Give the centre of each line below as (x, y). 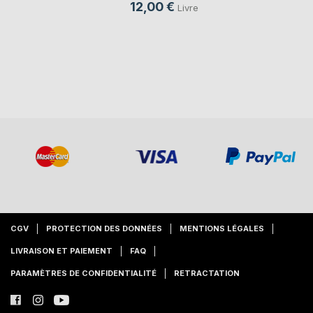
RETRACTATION (207, 273)
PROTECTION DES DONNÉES (104, 228)
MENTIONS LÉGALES (222, 228)
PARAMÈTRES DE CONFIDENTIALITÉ (83, 273)
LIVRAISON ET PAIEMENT (61, 251)
